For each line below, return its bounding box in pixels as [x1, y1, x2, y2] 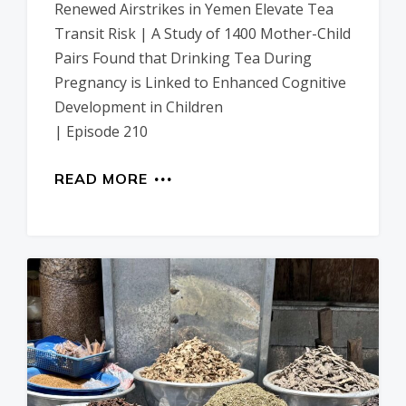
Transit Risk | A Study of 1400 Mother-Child [54, 24, 351, 44]
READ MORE [54, 169, 148, 188]
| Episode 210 [54, 121, 148, 142]
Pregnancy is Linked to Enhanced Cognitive [54, 72, 346, 93]
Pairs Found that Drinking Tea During [54, 48, 312, 69]
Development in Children [54, 97, 223, 118]
